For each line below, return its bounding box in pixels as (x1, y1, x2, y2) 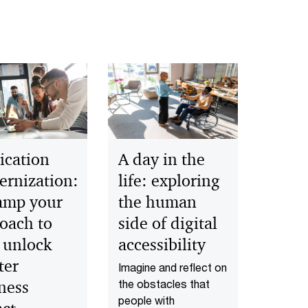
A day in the (118, 148, 205, 170)
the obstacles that (118, 276, 210, 290)
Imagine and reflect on (118, 260, 227, 274)
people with (118, 293, 175, 307)
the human (118, 191, 197, 212)
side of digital (118, 212, 217, 234)
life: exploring (118, 170, 220, 191)
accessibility (118, 234, 206, 255)
